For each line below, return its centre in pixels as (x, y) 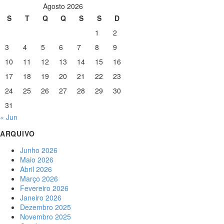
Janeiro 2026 (41, 197)
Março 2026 (39, 178)
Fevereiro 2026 (44, 188)
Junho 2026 (39, 150)
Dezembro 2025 (45, 207)
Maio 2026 (37, 159)
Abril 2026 (36, 169)
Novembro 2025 (45, 216)
